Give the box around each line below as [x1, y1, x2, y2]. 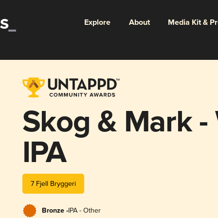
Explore [84, 17, 110, 28]
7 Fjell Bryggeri [30, 179, 76, 188]
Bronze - [41, 206, 68, 215]
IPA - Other [68, 206, 101, 215]
